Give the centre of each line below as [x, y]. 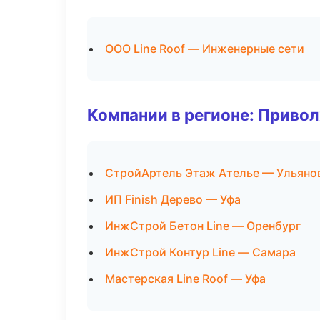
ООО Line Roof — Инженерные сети [205, 49]
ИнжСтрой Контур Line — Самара [200, 252]
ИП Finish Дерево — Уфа [173, 199]
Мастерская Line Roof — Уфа [185, 279]
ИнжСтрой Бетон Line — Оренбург [203, 226]
